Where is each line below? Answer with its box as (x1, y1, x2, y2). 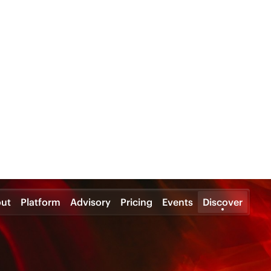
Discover (203, 17, 243, 29)
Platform (21, 17, 61, 29)
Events (162, 17, 194, 29)
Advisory (70, 17, 111, 29)
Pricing (120, 17, 153, 29)
